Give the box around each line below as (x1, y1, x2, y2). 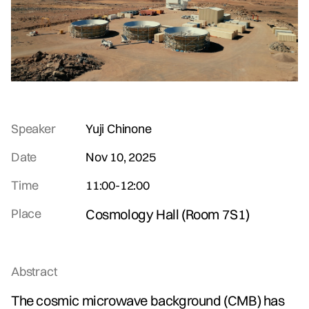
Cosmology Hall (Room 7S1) (86, 205, 250, 223)
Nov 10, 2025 (86, 148, 156, 165)
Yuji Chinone (86, 120, 152, 137)
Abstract (11, 263, 57, 279)
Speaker (11, 120, 56, 137)
